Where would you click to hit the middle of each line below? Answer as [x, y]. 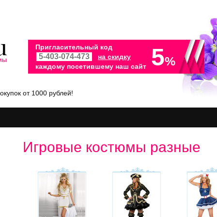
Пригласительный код [74, 47]
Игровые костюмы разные [112, 147]
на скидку [115, 56]
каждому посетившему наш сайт [91, 66]
